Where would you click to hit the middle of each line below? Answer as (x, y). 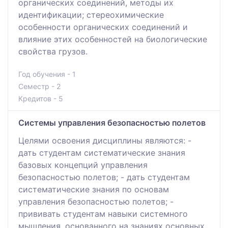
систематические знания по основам (94, 189)
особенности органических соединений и (103, 27)
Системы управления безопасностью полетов (112, 122)
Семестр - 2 (39, 86)
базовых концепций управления (83, 165)
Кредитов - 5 (41, 98)
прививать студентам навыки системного (103, 213)
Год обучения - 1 (47, 74)
